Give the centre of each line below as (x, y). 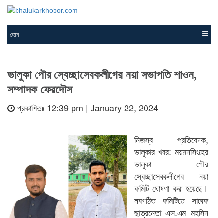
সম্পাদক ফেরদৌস (40, 90)
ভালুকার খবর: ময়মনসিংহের (171, 151)
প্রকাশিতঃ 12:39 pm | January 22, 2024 (86, 108)
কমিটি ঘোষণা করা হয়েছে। (171, 188)
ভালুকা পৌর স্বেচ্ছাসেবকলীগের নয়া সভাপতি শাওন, (102, 75)
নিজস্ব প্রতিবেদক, (171, 139)
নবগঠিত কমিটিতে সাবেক (171, 200)
